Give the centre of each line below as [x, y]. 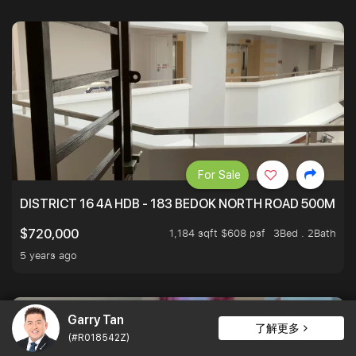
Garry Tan [96, 319]
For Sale [219, 175]
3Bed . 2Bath [305, 233]
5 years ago [48, 255]
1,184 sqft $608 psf [217, 233]
